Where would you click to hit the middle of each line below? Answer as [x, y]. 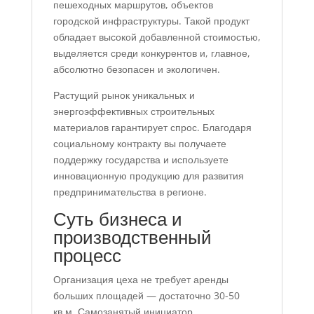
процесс [87, 255]
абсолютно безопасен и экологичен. [136, 69]
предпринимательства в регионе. [130, 192]
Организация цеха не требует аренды [141, 280]
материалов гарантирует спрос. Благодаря [152, 128]
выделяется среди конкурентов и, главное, [151, 53]
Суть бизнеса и [117, 219]
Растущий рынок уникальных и [124, 95]
